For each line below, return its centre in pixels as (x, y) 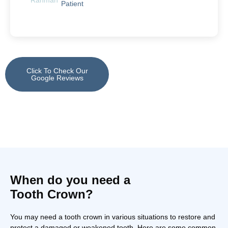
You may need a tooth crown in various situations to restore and (113, 217)
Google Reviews (57, 78)
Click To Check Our (57, 70)
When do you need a (70, 180)
